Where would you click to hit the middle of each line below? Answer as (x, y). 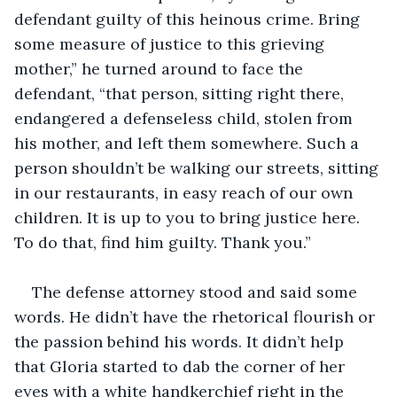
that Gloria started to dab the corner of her (182, 366)
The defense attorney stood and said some (197, 292)
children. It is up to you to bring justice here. (189, 217)
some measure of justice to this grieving (171, 43)
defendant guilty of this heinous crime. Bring (189, 19)
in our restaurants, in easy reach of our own (186, 192)
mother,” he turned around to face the (161, 68)
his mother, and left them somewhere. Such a (189, 143)
